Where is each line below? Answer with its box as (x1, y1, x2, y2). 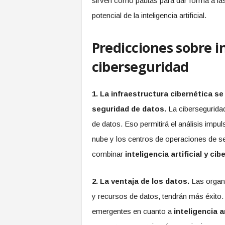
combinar (91, 150, 125, 158)
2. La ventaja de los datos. (91, 177, 189, 185)
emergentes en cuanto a (91, 207, 174, 215)
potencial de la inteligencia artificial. (91, 11, 206, 20)
